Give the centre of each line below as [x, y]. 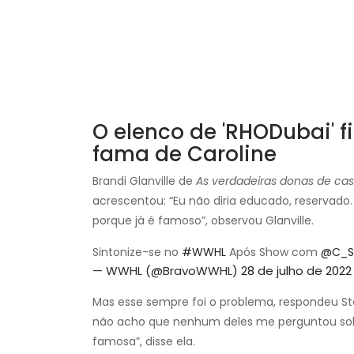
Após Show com [273, 252]
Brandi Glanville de [144, 181]
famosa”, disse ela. [144, 341]
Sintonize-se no [137, 252]
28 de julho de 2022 [296, 270]
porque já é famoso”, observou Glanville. [203, 220]
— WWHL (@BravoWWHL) [167, 270]
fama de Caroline [185, 154]
